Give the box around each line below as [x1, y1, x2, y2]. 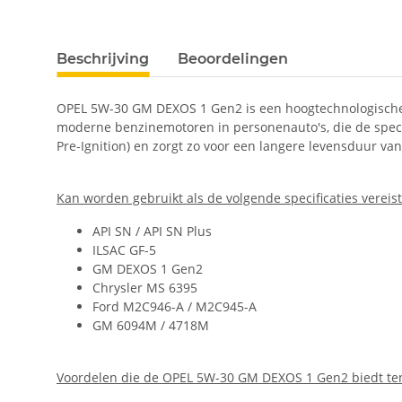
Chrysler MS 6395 [92, 279, 197, 297]
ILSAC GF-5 [92, 241, 156, 259]
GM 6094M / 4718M [92, 317, 209, 335]
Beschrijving [57, 50, 149, 68]
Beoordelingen [178, 50, 288, 68]
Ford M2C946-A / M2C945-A [92, 298, 257, 316]
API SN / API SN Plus [92, 223, 212, 240]
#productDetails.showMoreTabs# [56, 41, 256, 59]
